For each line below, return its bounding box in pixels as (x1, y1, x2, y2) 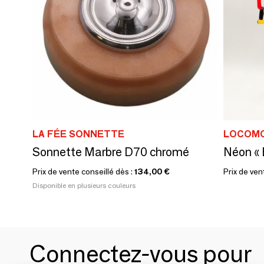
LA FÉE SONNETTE (32, 128, 124, 140)
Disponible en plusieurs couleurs (32, 181, 136, 190)
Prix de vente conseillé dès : (32, 166, 134, 177)
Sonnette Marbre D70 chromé (32, 145, 189, 159)
